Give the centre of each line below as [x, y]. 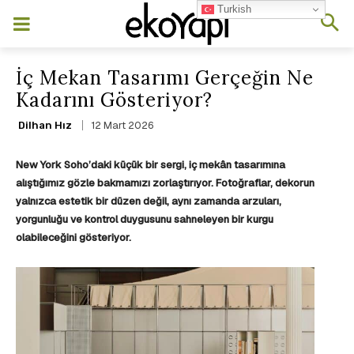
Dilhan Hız [45, 125]
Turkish [233, 9]
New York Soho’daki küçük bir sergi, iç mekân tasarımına [151, 165]
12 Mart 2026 [122, 126]
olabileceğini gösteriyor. [73, 238]
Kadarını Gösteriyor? [114, 100]
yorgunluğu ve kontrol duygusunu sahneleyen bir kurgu [145, 220]
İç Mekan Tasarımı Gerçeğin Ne [165, 78]
